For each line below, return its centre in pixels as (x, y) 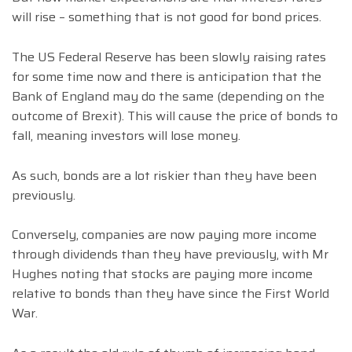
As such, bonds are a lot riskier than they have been (164, 175)
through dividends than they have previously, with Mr (170, 255)
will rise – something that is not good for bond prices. (167, 17)
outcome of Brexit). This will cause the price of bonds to (175, 115)
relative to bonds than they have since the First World (170, 294)
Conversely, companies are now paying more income (164, 235)
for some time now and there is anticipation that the (167, 76)
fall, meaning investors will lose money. (126, 135)
